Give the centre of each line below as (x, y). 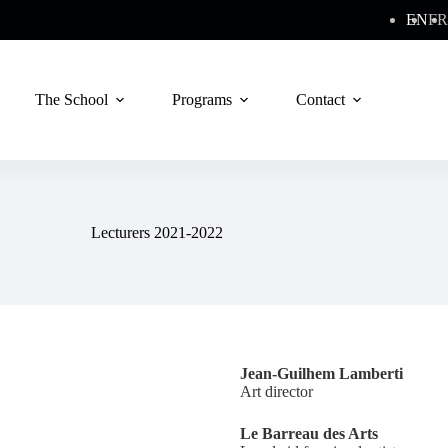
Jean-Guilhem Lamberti (321, 373)
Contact (320, 99)
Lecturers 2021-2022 (156, 232)
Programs (202, 99)
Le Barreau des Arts (309, 433)
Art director (276, 391)
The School (71, 99)
